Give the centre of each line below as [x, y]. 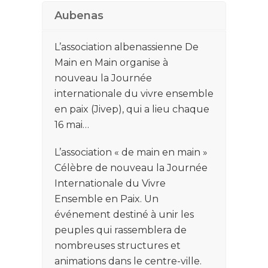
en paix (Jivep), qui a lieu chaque [132, 109]
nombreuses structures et [118, 246]
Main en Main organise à [111, 63]
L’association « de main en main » [131, 153]
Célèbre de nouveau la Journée [131, 168]
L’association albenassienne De [127, 47]
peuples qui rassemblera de [121, 230]
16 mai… [72, 125]
